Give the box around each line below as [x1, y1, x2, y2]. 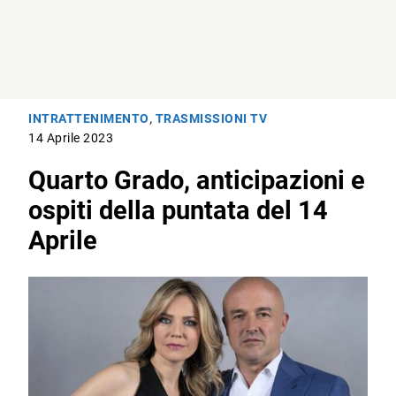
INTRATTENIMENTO [28, 111, 149, 127]
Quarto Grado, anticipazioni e [28, 165, 366, 196]
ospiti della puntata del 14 [28, 195, 329, 226]
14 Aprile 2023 [28, 131, 114, 147]
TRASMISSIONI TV [155, 111, 268, 127]
